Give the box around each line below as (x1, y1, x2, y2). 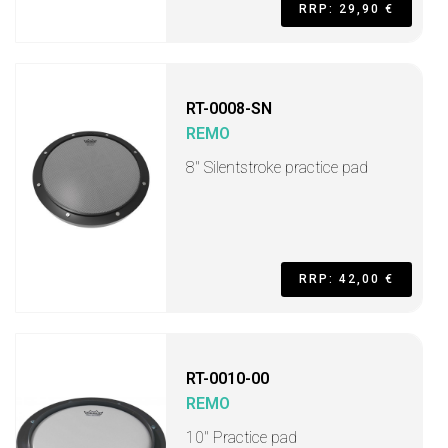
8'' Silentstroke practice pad (186, 158, 368, 177)
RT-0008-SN (186, 99, 272, 118)
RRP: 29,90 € (299, 2, 394, 16)
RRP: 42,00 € (299, 272, 394, 286)
